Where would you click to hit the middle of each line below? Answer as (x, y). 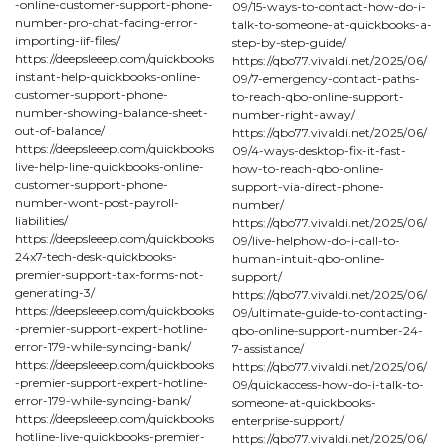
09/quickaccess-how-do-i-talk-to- (328, 384)
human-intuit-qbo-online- (308, 258)
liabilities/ (41, 220)
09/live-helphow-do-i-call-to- (316, 240)
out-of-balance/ (60, 130)
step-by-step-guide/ (289, 42)
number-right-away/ (293, 114)
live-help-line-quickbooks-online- (109, 166)
